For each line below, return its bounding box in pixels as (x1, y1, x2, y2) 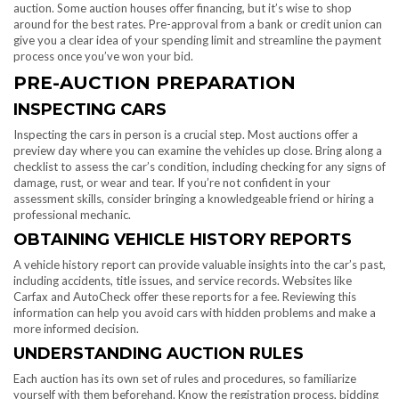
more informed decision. (13, 322, 139, 337)
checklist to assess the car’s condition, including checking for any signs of (13, 159, 386, 175)
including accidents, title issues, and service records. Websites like (13, 273, 352, 289)
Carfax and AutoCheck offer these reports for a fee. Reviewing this (13, 289, 356, 305)
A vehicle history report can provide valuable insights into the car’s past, (13, 257, 386, 273)
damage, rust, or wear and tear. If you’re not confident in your (13, 175, 330, 191)
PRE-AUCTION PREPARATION (13, 72, 296, 94)
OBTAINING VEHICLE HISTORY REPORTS (13, 230, 352, 250)
